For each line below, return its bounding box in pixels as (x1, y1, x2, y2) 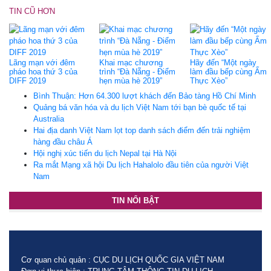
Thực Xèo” (189, 76, 227, 85)
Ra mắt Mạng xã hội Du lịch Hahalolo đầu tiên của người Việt (33, 160, 249, 169)
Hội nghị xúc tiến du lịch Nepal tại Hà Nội (33, 148, 177, 158)
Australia (33, 114, 64, 123)
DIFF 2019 (9, 76, 46, 85)
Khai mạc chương (99, 57, 163, 67)
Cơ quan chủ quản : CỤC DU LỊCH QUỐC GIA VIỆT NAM (21, 255, 224, 264)
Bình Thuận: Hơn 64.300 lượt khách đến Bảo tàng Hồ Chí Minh (33, 91, 256, 100)
